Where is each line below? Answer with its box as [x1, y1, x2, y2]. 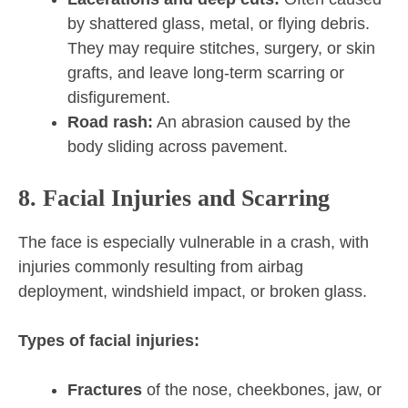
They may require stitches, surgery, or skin [67, 39, 375, 58]
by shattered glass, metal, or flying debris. [67, 15, 370, 34]
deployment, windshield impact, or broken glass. [18, 282, 367, 301]
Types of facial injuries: [18, 331, 199, 351]
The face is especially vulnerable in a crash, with [18, 233, 369, 252]
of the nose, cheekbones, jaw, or [142, 381, 382, 400]
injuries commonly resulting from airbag [18, 258, 303, 277]
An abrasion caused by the [153, 113, 351, 132]
